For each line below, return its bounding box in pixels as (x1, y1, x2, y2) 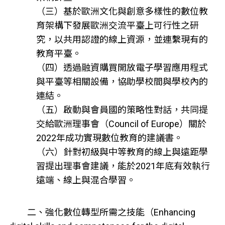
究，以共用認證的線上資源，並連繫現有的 (36, 34, 208, 45)
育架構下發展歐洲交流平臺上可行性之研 (36, 20, 199, 31)
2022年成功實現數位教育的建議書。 (36, 133, 183, 144)
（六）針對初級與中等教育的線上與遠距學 (36, 147, 208, 158)
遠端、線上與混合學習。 (36, 175, 136, 186)
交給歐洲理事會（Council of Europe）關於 (36, 119, 206, 130)
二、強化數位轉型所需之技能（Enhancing (27, 207, 195, 218)
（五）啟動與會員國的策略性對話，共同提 (36, 104, 208, 116)
